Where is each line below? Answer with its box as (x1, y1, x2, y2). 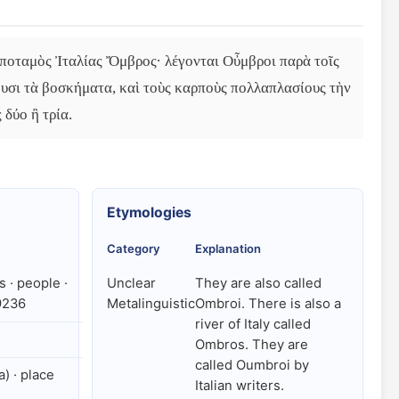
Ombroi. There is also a (194, 296, 341, 312)
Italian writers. (194, 378, 284, 394)
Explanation (194, 241, 261, 256)
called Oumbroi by (194, 357, 309, 373)
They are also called (194, 275, 322, 291)
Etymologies (106, 204, 191, 221)
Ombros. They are (194, 337, 308, 353)
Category (106, 241, 160, 256)
